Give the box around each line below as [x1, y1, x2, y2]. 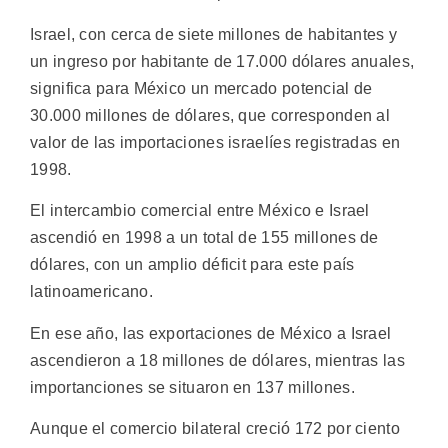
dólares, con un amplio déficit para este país [30, 256, 355, 274]
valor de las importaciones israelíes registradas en [30, 133, 401, 151]
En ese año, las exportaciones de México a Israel [30, 324, 392, 342]
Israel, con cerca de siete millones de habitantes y [30, 25, 398, 43]
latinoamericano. [30, 283, 153, 301]
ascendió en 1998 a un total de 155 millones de [30, 229, 379, 247]
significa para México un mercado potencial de [30, 79, 373, 97]
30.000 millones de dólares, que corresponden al [30, 106, 391, 124]
